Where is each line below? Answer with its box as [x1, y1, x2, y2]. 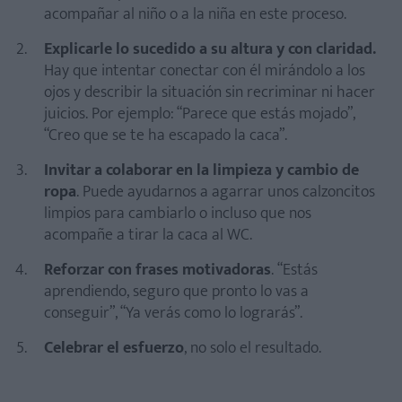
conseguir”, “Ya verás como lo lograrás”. [44, 300, 302, 327]
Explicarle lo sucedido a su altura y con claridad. [44, 36, 376, 63]
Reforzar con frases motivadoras [44, 257, 271, 284]
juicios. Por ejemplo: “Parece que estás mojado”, [44, 100, 355, 127]
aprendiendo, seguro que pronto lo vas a [44, 278, 309, 305]
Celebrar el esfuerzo [44, 335, 184, 362]
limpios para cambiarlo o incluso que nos [44, 200, 311, 227]
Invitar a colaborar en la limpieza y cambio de [44, 157, 359, 184]
